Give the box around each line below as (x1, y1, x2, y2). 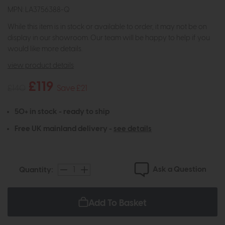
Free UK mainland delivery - (15, 125, 114, 133)
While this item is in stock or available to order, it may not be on (8, 23, 207, 31)
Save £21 (57, 84, 87, 93)
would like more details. (8, 45, 82, 53)
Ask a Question (153, 165, 207, 173)
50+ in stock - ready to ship (15, 107, 109, 116)
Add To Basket (88, 198, 147, 208)
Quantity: (19, 166, 53, 174)
